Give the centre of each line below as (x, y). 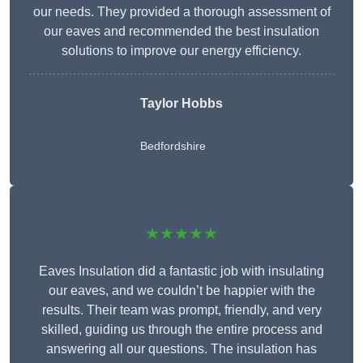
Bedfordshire (173, 146)
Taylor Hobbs (181, 104)
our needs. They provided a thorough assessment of (181, 12)
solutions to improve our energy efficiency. (181, 51)
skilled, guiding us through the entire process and (181, 330)
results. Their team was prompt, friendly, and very (181, 310)
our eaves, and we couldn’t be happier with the (181, 291)
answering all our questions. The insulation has (181, 349)
